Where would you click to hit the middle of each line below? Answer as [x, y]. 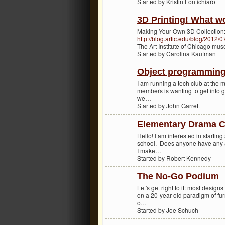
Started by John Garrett [168, 105]
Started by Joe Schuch [167, 210]
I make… [149, 150]
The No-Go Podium [178, 177]
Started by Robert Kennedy [174, 158]
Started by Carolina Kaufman [176, 53]
